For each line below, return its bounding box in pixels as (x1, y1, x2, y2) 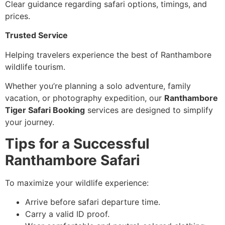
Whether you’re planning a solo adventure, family (5, 81, 191, 91)
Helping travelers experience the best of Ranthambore (5, 49, 211, 60)
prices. (5, 11, 30, 21)
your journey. (5, 117, 54, 128)
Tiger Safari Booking (5, 105, 85, 116)
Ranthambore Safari (5, 151, 140, 169)
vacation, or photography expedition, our (5, 93, 164, 103)
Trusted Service (5, 30, 68, 41)
